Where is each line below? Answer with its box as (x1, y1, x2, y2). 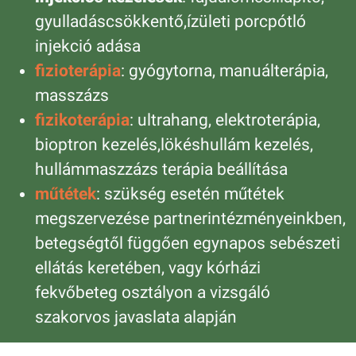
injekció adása (35, 37, 141, 56)
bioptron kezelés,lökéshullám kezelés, (35, 135, 313, 155)
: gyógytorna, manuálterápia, (121, 61, 328, 81)
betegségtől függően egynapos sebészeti (35, 234, 340, 253)
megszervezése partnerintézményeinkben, (35, 209, 346, 229)
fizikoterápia (35, 110, 130, 130)
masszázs (35, 86, 109, 106)
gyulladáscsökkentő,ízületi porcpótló (35, 12, 306, 32)
